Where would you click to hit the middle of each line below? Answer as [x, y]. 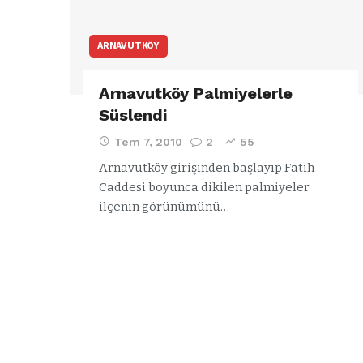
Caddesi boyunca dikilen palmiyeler [204, 187]
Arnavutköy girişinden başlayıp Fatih [207, 167]
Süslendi [133, 115]
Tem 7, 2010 [148, 141]
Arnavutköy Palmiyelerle [196, 93]
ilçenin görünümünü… [164, 206]
